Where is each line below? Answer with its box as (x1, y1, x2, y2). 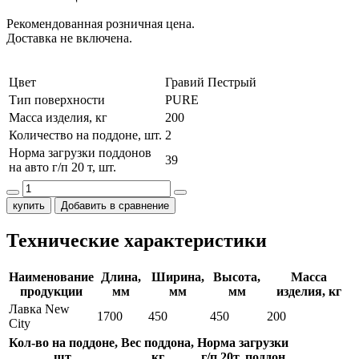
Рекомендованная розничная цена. (6, 16, 195, 30)
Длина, (101, 269, 141, 284)
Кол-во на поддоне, (9, 335, 118, 349)
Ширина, (151, 269, 204, 284)
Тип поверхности (9, 92, 105, 107)
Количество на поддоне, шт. (9, 127, 162, 142)
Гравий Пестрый (165, 75, 256, 89)
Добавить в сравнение (61, 199, 169, 212)
